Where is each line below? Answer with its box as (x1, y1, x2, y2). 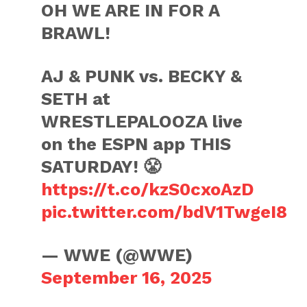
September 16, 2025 (41, 267, 212, 288)
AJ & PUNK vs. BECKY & (41, 66, 243, 86)
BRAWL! (41, 23, 111, 43)
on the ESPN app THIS (41, 134, 232, 154)
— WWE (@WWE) (41, 245, 193, 265)
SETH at (41, 88, 111, 109)
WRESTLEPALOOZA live (41, 111, 243, 132)
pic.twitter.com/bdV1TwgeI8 (41, 201, 288, 222)
